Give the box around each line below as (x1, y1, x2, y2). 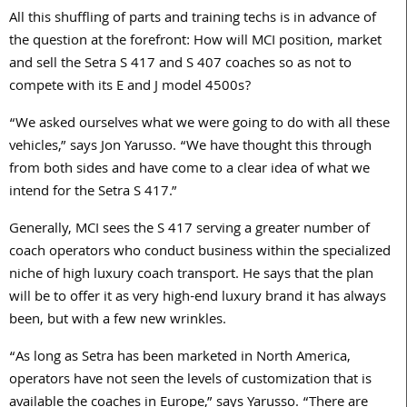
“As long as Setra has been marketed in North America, (9, 346, 351, 371)
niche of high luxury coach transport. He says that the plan (9, 263, 373, 288)
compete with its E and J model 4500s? (9, 75, 251, 100)
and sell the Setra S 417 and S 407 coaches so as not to (9, 53, 352, 77)
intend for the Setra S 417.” (9, 181, 177, 205)
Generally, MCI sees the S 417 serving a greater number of (9, 218, 370, 243)
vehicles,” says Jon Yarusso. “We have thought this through (9, 135, 372, 160)
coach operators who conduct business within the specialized (9, 241, 391, 265)
